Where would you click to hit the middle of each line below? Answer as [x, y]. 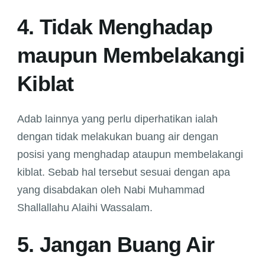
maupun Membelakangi [131, 56]
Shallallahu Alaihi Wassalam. [85, 208]
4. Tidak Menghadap [115, 27]
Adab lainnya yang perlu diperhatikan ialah [117, 119]
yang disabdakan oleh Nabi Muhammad [111, 190]
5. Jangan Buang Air [116, 245]
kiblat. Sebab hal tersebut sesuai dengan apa [124, 172]
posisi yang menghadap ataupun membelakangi [130, 155]
